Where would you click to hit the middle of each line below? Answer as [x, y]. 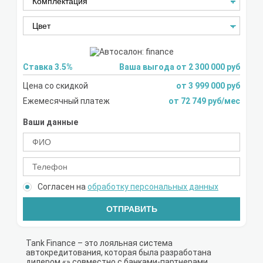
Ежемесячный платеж [66, 101]
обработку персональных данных [153, 187]
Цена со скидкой [55, 86]
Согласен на [63, 187]
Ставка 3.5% [48, 67]
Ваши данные [50, 122]
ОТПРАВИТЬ [131, 209]
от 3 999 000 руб [208, 86]
